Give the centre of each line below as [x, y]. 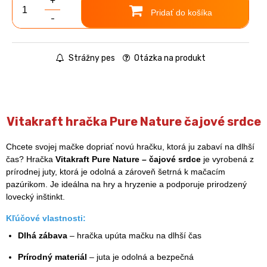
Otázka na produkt [169, 58]
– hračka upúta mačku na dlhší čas [134, 235]
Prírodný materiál [52, 257]
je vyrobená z [227, 159]
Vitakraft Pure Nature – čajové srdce [128, 159]
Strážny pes [91, 58]
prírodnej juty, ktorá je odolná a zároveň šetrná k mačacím [116, 171]
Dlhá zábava [43, 235]
